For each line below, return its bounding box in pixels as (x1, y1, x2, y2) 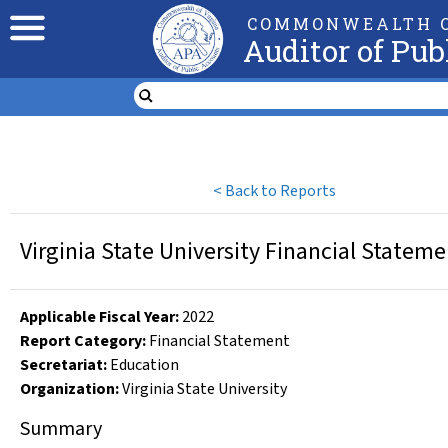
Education (110, 354, 179, 376)
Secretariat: (20, 354, 107, 376)
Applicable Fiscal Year (20, 306, 175, 328)
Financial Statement (149, 330, 290, 352)
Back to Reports (225, 179, 337, 202)
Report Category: (20, 330, 146, 352)
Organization (20, 378, 115, 400)
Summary (20, 415, 102, 443)
